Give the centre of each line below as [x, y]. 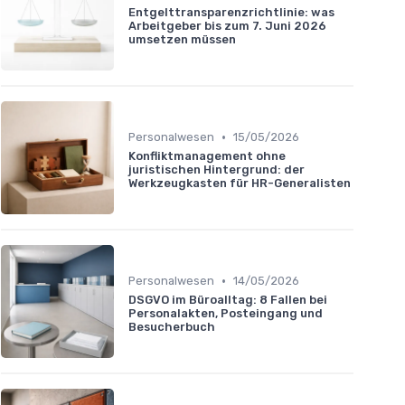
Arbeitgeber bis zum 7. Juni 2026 [227, 26]
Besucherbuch [172, 327]
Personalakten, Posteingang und [226, 314]
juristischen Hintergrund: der [217, 170]
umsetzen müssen [182, 40]
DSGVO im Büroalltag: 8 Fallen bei [228, 300]
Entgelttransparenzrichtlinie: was [231, 13]
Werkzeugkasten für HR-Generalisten [240, 184]
